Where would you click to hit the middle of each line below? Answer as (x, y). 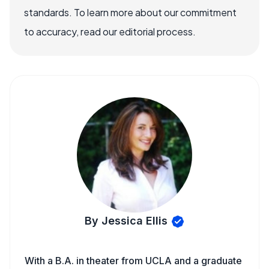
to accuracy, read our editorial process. (110, 32)
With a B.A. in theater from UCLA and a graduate (133, 261)
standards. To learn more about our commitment (130, 12)
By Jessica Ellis (126, 221)
